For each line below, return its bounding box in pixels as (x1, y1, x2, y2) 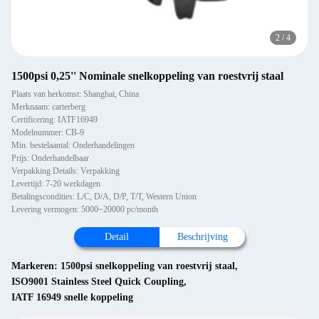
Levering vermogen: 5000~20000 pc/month (11, 204, 158, 214)
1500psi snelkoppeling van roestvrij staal (61, 261, 235, 271)
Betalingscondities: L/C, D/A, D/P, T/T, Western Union (11, 192, 197, 202)
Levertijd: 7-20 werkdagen (11, 179, 100, 189)
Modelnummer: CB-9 (11, 127, 84, 137)
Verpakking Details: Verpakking (11, 166, 120, 176)
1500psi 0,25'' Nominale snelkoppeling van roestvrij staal (11, 70, 283, 82)
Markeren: (11, 261, 61, 271)
